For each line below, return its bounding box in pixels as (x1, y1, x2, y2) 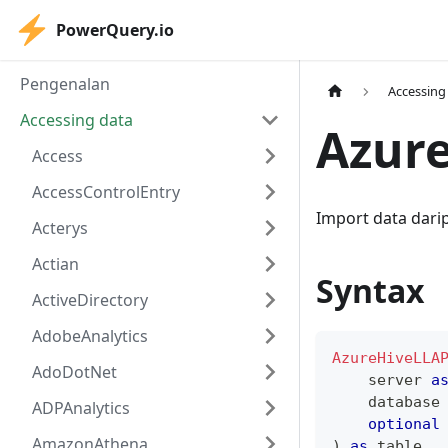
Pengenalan (20, 73, 110, 95)
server (332, 371, 431, 390)
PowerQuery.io (56, 19, 174, 41)
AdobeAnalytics (32, 325, 148, 347)
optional (368, 415, 440, 434)
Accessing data (20, 109, 133, 131)
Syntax (316, 269, 425, 313)
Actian (32, 253, 79, 275)
